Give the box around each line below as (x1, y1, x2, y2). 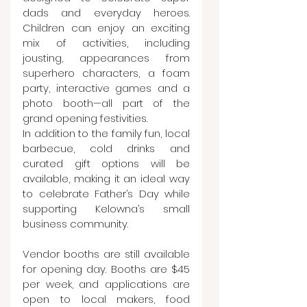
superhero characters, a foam (23, 65, 190, 80)
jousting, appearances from (23, 50, 190, 65)
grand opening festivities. (23, 110, 147, 125)
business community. (23, 216, 128, 231)
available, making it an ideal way (23, 171, 190, 186)
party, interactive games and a (23, 80, 190, 95)
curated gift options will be (23, 156, 190, 171)
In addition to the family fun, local (23, 125, 190, 140)
